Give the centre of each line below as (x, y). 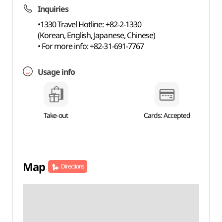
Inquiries (53, 9)
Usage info (56, 72)
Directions (73, 166)
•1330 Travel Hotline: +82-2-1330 (89, 24)
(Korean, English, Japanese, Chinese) (96, 35)
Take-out (56, 115)
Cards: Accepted (167, 115)
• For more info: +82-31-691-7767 (90, 46)
